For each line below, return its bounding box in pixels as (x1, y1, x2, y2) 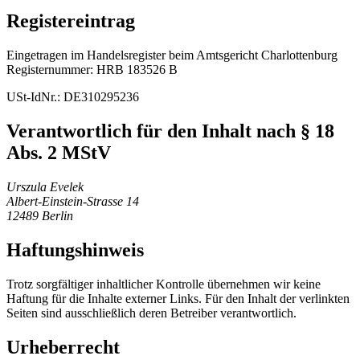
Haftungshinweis (6, 239, 144, 260)
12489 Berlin (6, 208, 73, 223)
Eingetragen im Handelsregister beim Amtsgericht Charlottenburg (6, 48, 337, 63)
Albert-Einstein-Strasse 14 (6, 194, 139, 208)
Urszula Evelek (6, 179, 84, 194)
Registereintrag (6, 10, 135, 32)
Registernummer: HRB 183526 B (6, 63, 178, 77)
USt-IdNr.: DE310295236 (6, 90, 139, 104)
